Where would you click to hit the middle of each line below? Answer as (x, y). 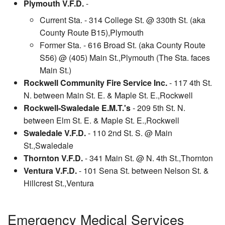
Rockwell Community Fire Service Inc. (95, 83)
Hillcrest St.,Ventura (59, 183)
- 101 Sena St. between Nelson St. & (143, 171)
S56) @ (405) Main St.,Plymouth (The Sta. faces (125, 58)
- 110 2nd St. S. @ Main (129, 133)
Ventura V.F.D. (50, 171)
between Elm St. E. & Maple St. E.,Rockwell (101, 121)
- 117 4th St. (190, 83)
